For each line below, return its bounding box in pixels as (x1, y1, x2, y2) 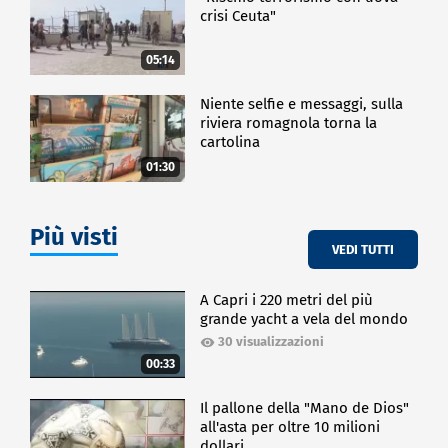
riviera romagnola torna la (200, 114, 378, 133)
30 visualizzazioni (218, 334, 325, 350)
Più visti (30, 223, 118, 252)
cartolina (200, 133, 261, 152)
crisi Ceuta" (200, 6, 277, 25)
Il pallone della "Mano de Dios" (200, 398, 410, 417)
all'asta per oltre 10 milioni (200, 417, 381, 436)
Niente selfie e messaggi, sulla (200, 95, 404, 114)
